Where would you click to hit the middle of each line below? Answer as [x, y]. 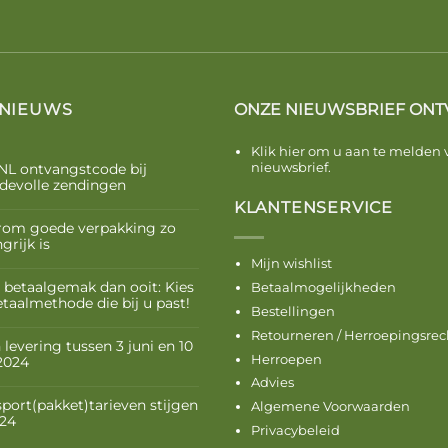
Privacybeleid [295, 430]
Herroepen [286, 358]
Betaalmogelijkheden [323, 287]
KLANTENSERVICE [313, 208]
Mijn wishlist [291, 263]
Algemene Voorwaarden [330, 406]
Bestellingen [292, 311]
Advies [272, 382]
